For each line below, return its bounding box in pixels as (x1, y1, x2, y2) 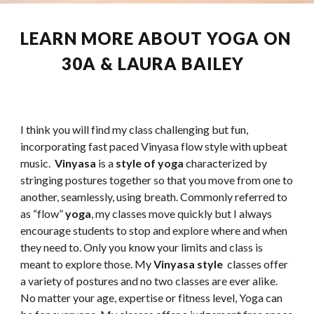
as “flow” (20, 207, 66, 220)
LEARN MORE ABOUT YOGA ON (20, 28, 292, 48)
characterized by (184, 156, 268, 170)
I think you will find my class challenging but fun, (20, 123, 249, 136)
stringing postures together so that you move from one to (20, 173, 294, 186)
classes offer (225, 257, 289, 271)
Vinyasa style (153, 257, 226, 271)
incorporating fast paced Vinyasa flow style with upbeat (20, 139, 288, 153)
